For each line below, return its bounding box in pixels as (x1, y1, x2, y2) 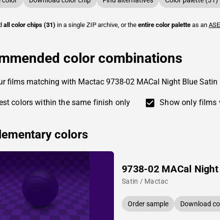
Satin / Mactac (122, 177, 168, 185)
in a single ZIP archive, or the (55, 21, 138, 28)
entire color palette (138, 21, 191, 28)
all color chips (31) (3, 21, 55, 28)
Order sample (128, 200, 168, 208)
